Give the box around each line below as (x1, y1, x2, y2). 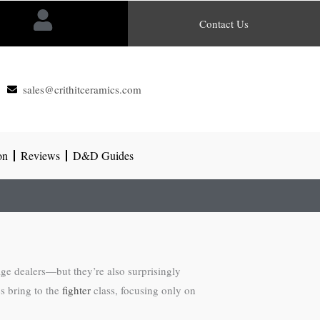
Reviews (21, 148, 60, 163)
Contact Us (199, 16, 249, 31)
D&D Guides (73, 148, 134, 163)
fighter (62, 283, 91, 297)
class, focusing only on (91, 283, 196, 297)
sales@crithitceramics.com (23, 81, 142, 96)
